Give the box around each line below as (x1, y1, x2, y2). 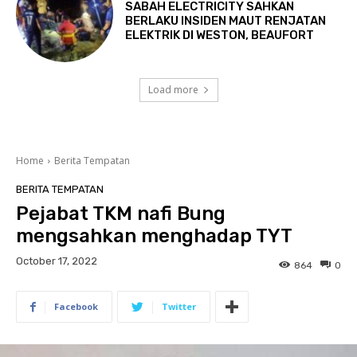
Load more (147, 83, 198, 97)
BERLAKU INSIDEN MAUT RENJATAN (125, 14, 327, 29)
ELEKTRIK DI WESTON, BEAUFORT (125, 28, 315, 43)
